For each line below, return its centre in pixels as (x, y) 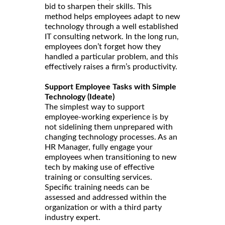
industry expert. (74, 217)
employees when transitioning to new (111, 157)
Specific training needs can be (97, 187)
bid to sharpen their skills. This (98, 6)
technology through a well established (111, 26)
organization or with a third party (103, 207)
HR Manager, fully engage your (99, 147)
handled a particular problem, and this (111, 57)
